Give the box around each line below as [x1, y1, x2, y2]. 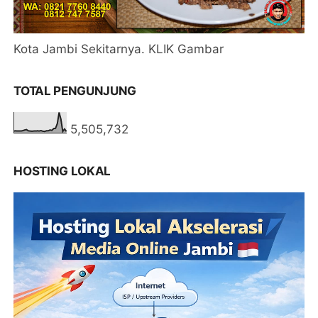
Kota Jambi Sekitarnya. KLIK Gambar [13, 42, 224, 57]
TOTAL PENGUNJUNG [13, 84, 137, 99]
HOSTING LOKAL [13, 164, 111, 179]
